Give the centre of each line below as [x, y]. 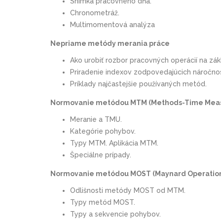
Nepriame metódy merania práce [110, 43]
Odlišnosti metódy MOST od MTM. [128, 190]
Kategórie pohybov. [103, 131]
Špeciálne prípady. [101, 155]
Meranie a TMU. [96, 119]
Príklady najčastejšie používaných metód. [138, 84]
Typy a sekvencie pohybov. [115, 214]
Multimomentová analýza [112, 24]
